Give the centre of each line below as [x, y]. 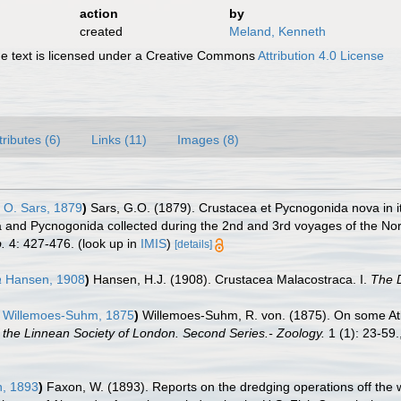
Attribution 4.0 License [321, 55]
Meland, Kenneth [277, 31]
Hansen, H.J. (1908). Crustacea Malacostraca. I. [232, 279]
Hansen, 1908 [43, 279]
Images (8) [208, 140]
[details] [193, 244]
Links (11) [119, 140]
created [101, 31]
